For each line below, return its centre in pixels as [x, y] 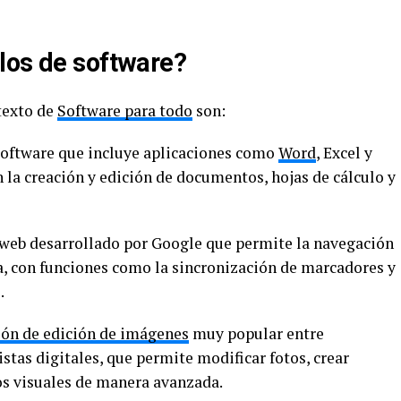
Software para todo [125, 111]
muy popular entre [256, 333]
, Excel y [344, 153]
